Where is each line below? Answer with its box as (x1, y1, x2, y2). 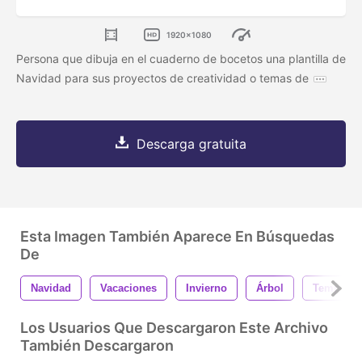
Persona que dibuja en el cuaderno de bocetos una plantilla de (16, 52, 346, 66)
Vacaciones (100, 282, 157, 295)
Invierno (186, 282, 227, 295)
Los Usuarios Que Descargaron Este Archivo (20, 319, 328, 337)
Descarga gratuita (137, 136, 246, 153)
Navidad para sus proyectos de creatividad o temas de (16, 71, 309, 86)
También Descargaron (20, 337, 174, 355)
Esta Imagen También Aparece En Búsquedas (20, 228, 335, 246)
